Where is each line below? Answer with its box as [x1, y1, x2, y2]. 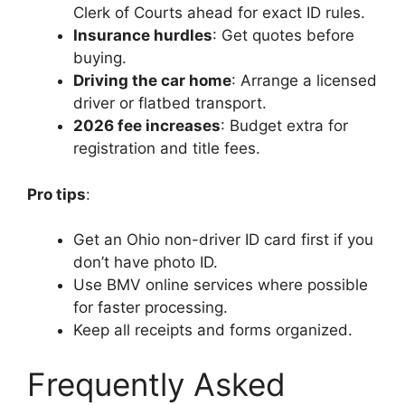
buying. [73, 49, 127, 67]
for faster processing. [73, 298, 228, 316]
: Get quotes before [212, 26, 354, 44]
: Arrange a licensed [231, 71, 377, 89]
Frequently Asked [27, 364, 286, 403]
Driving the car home [73, 71, 231, 89]
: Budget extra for [221, 117, 348, 135]
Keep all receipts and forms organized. [73, 321, 353, 339]
